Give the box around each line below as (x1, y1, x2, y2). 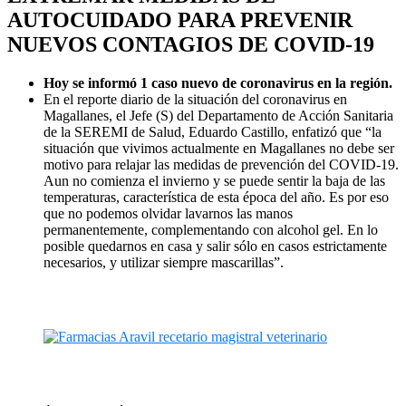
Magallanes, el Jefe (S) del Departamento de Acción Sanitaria (43, 107, 393, 123)
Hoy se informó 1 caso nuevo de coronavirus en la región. (43, 74, 392, 91)
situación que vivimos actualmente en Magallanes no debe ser (43, 140, 394, 156)
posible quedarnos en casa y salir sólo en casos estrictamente (43, 237, 387, 254)
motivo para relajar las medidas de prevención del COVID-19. (43, 156, 399, 172)
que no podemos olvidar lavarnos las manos (43, 205, 293, 221)
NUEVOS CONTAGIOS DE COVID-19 (7, 32, 374, 56)
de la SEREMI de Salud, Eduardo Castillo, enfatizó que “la (43, 123, 382, 140)
